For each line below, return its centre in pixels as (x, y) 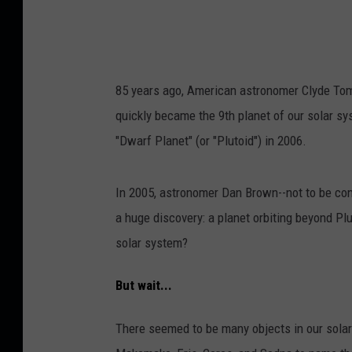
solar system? (152, 242)
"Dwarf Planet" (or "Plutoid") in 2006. (211, 140)
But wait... (144, 286)
